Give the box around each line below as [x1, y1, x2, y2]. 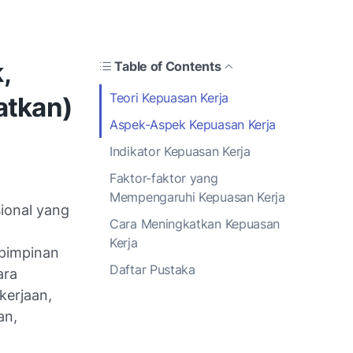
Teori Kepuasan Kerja [110, 89, 232, 106]
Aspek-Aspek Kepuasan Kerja [110, 116, 280, 132]
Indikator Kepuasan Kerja [110, 143, 255, 159]
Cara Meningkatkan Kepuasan [110, 215, 281, 232]
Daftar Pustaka [110, 261, 195, 277]
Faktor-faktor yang [110, 169, 218, 186]
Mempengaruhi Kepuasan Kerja [110, 188, 285, 205]
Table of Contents [114, 58, 221, 74]
